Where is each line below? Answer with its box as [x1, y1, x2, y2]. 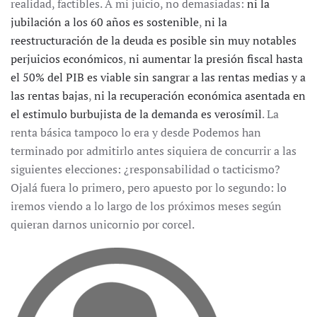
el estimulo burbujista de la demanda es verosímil [11, 106, 262, 122]
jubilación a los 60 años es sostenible [11, 14, 199, 30]
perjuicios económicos [11, 51, 123, 67]
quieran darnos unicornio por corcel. [11, 217, 195, 232]
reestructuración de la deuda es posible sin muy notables [11, 33, 296, 48]
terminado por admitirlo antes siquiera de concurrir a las [11, 143, 296, 158]
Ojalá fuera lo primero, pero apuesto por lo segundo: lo [11, 180, 287, 195]
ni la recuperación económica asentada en [94, 88, 306, 103]
